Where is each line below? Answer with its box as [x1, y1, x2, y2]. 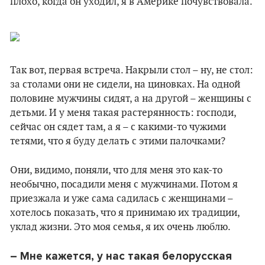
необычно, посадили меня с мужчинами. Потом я [10, 179, 238, 190]
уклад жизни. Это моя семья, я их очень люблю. [10, 221, 231, 233]
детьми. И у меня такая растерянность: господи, [10, 107, 236, 119]
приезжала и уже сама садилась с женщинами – [10, 193, 233, 205]
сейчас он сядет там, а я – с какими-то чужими [10, 121, 226, 133]
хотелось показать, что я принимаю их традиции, [10, 207, 240, 219]
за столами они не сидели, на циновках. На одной [10, 79, 240, 91]
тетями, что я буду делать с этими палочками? [10, 135, 225, 147]
